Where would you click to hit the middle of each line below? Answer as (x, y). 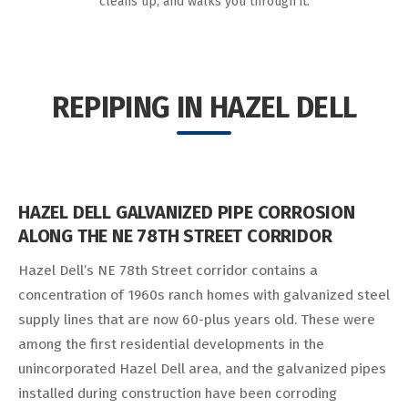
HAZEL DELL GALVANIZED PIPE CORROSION (187, 212)
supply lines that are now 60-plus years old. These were (197, 319)
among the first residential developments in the (171, 344)
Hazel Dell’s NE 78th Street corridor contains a (168, 270)
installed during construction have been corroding (178, 393)
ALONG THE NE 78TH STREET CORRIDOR (175, 235)
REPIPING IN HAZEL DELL (204, 107)
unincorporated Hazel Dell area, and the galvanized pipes (202, 368)
